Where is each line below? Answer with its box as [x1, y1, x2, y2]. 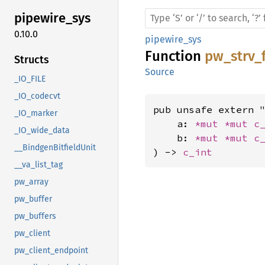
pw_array [14, 176, 49, 187]
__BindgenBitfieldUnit [14, 142, 96, 153]
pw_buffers [14, 211, 56, 221]
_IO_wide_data [14, 125, 70, 135]
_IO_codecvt [14, 91, 60, 101]
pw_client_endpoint [14, 245, 88, 256]
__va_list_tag [14, 159, 63, 170]
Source [145, 66, 174, 77]
